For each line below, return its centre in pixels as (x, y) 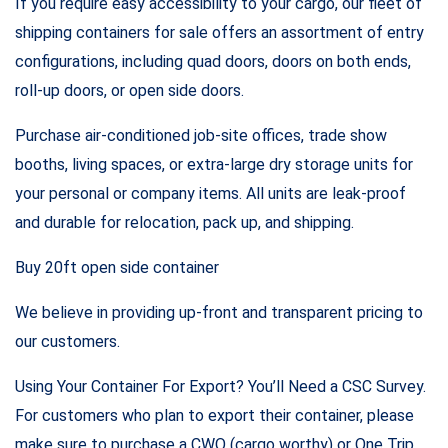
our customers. (67, 341)
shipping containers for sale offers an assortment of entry (219, 32)
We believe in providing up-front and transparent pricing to (219, 312)
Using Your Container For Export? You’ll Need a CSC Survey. (220, 386)
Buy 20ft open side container (117, 267)
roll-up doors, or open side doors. (129, 90)
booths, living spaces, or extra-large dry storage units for (214, 164)
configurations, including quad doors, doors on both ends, (213, 61)
